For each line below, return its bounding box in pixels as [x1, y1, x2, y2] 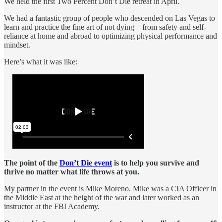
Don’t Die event [59, 159, 112, 167]
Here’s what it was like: [4, 57, 77, 66]
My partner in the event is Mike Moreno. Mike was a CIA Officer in [4, 184, 217, 193]
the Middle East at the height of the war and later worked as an [4, 193, 199, 202]
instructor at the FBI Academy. [4, 202, 100, 211]
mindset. [4, 41, 30, 50]
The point [4, 159, 37, 167]
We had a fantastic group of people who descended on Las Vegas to [4, 14, 215, 23]
